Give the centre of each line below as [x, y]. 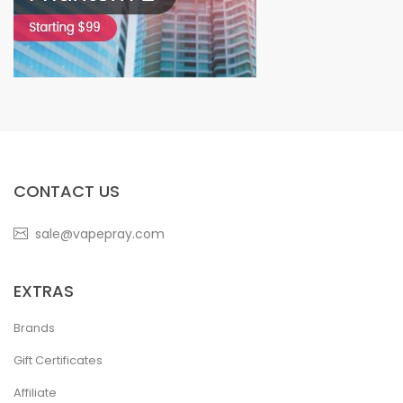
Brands [34, 328]
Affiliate [35, 393]
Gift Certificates [58, 360]
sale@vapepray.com [100, 234]
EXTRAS [44, 291]
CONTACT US [67, 191]
